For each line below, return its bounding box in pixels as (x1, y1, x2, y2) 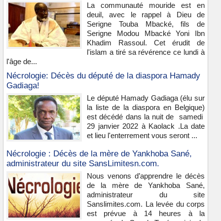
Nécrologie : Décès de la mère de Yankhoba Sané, (6, 149, 192, 158)
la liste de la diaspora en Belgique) (87, 103, 205, 111)
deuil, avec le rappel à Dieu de (87, 10, 205, 19)
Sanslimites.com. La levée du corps (87, 200, 205, 208)
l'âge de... (6, 57, 37, 66)
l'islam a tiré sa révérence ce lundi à (87, 48, 205, 56)
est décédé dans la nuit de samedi (87, 112, 205, 121)
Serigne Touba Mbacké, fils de (87, 20, 205, 28)
